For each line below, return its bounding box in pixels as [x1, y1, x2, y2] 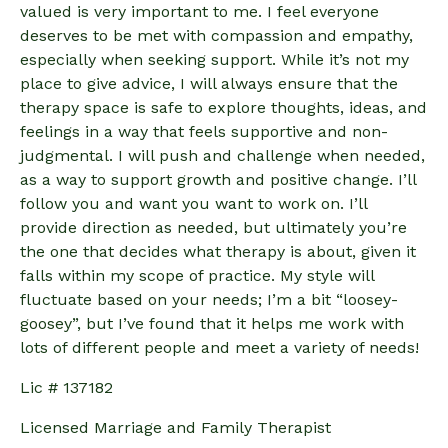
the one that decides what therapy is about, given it [20, 242, 416, 262]
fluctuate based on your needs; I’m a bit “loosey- [20, 290, 398, 310]
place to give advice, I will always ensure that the [20, 74, 398, 94]
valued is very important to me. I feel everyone [20, 2, 379, 22]
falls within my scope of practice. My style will [20, 266, 374, 286]
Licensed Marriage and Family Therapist [20, 418, 331, 438]
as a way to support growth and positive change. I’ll [20, 170, 416, 190]
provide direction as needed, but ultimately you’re [20, 218, 407, 238]
